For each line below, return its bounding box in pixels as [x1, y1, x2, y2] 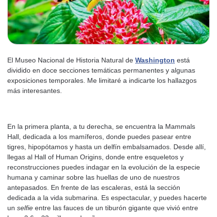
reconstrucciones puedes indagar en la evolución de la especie [7, 163, 200, 171]
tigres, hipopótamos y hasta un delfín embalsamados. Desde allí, [7, 143, 206, 151]
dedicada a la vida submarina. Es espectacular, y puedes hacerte [7, 194, 207, 201]
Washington [135, 56, 175, 64]
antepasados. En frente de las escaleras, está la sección [7, 184, 180, 191]
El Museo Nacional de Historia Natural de [7, 56, 135, 64]
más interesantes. [7, 87, 62, 94]
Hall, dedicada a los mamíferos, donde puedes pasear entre [7, 133, 191, 140]
